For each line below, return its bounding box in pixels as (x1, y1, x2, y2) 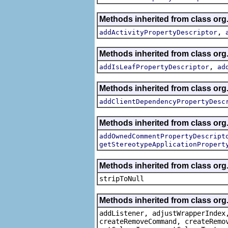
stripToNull (99, 174, 144, 183)
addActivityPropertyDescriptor (99, 28, 217, 36)
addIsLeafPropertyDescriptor (99, 63, 209, 71)
